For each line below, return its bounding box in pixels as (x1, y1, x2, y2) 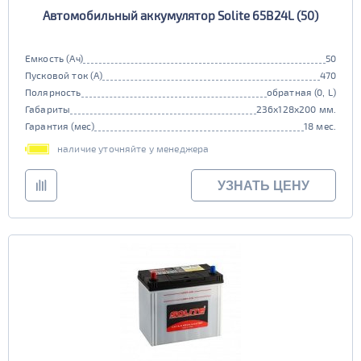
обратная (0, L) (266, 86, 336, 98)
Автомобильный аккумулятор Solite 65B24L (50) (43, 8, 318, 23)
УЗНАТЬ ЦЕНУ (218, 178, 309, 193)
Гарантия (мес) (25, 120, 95, 131)
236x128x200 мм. (255, 103, 336, 114)
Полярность (25, 86, 81, 98)
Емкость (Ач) (25, 52, 83, 64)
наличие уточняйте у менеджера (57, 143, 210, 154)
